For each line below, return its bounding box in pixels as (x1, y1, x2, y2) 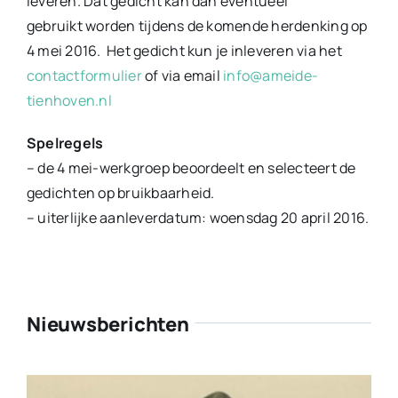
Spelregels (26, 133, 104, 154)
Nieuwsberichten (26, 311, 189, 338)
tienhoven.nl (26, 91, 112, 111)
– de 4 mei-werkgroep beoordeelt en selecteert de (26, 158, 356, 179)
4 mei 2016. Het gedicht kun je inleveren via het (26, 41, 342, 61)
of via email (141, 66, 224, 86)
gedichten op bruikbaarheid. (26, 183, 215, 203)
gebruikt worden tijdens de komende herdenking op (26, 16, 368, 36)
